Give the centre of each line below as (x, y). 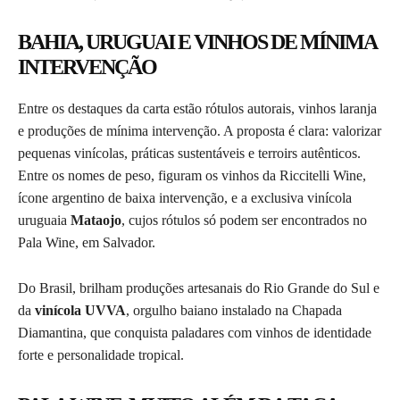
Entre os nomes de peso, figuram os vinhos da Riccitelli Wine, (192, 175)
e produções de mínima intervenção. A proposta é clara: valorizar (200, 130)
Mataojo (96, 220)
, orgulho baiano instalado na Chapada (234, 310)
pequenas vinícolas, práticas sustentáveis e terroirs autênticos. (189, 153)
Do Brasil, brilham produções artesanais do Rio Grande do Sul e (199, 287)
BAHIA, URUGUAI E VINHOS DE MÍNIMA (197, 42)
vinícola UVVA (80, 310)
